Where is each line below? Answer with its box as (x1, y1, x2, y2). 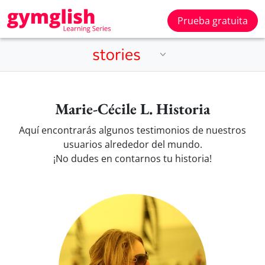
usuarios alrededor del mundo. (63, 138, 202, 151)
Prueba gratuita (177, 14, 248, 27)
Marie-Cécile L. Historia (55, 99, 210, 119)
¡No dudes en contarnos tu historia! (53, 152, 212, 165)
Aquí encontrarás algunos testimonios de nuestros (19, 124, 246, 137)
